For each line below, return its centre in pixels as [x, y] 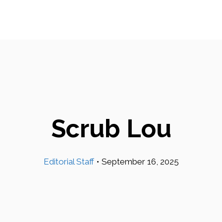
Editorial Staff [69, 162]
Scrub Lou [111, 129]
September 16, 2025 [140, 162]
